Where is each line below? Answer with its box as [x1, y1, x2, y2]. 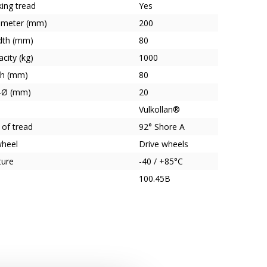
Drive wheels [139, 138, 189, 150]
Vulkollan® [139, 104, 181, 115]
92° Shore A [139, 121, 185, 132]
